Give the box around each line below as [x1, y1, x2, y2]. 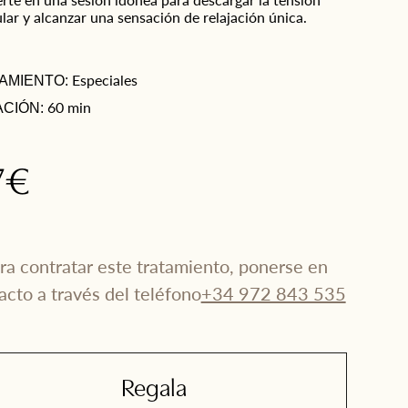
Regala [121, 378, 188, 403]
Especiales [72, 69, 138, 90]
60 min [47, 97, 92, 117]
